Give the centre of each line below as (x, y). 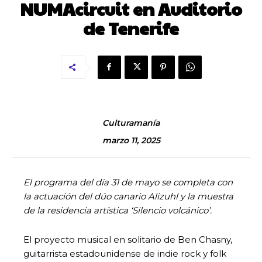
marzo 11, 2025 (131, 141)
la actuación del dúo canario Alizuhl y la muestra (128, 196)
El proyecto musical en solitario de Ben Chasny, (128, 239)
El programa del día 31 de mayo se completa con (128, 182)
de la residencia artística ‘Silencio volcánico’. (118, 210)
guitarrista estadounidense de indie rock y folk (125, 253)
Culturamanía (131, 123)
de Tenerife (131, 27)
